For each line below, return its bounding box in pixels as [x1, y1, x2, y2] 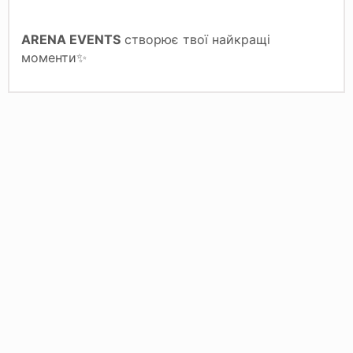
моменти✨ [21, 49, 87, 65]
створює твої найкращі [121, 31, 270, 47]
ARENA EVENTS [21, 31, 121, 47]
